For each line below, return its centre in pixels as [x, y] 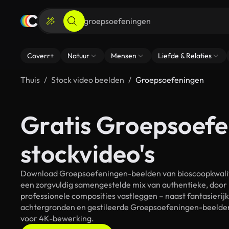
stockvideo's [88, 153]
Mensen [124, 56]
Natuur [78, 56]
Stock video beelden [88, 80]
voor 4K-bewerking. [57, 218]
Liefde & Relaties [185, 56]
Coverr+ [41, 56]
